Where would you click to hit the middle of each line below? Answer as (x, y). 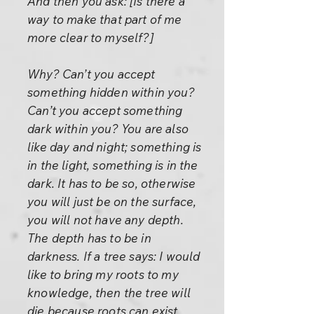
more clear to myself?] (90, 37)
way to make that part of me (105, 19)
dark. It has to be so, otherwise (112, 183)
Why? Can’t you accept (91, 74)
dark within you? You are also (108, 129)
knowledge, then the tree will (109, 293)
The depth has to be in (89, 238)
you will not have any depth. (105, 220)
